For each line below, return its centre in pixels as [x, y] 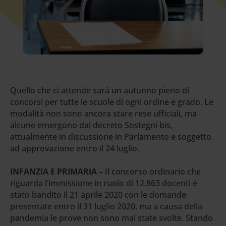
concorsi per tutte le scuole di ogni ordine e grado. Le [112, 102]
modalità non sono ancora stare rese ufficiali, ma [103, 113]
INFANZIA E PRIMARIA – [56, 171]
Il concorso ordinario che [152, 171]
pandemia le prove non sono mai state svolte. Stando [111, 218]
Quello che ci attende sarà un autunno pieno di [100, 90]
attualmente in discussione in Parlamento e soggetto [111, 136]
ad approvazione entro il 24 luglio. [75, 148]
